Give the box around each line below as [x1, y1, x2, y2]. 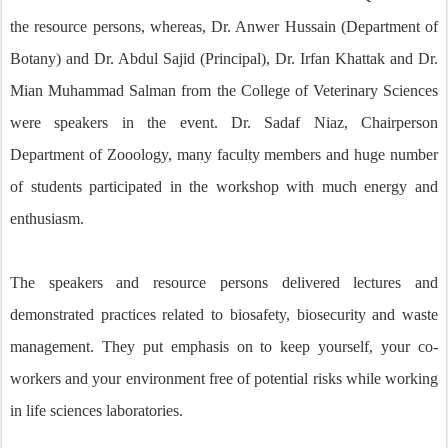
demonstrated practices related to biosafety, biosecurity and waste [10, 306, 438, 323]
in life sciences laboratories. [10, 402, 183, 419]
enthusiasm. [10, 210, 84, 227]
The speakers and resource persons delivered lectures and [10, 274, 438, 291]
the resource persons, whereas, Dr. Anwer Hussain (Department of [10, 18, 438, 35]
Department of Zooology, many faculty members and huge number [10, 146, 438, 163]
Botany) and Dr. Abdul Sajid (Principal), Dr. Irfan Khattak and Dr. [10, 50, 438, 67]
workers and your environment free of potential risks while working [10, 370, 438, 387]
